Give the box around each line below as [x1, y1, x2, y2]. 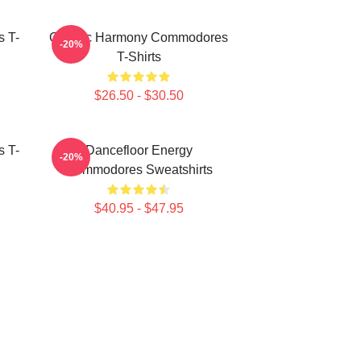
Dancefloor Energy [85, 143, 193, 157]
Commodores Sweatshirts [64, 163, 213, 176]
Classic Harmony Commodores [49, 31, 228, 44]
